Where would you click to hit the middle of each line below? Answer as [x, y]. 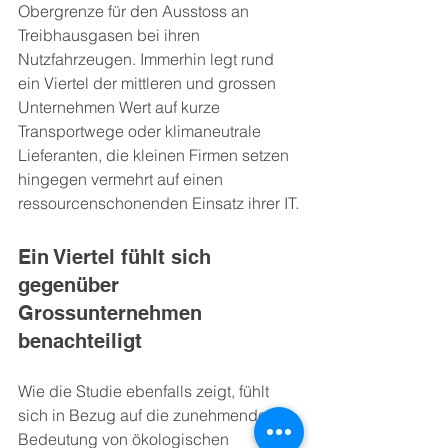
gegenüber [71, 285]
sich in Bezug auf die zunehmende [144, 415]
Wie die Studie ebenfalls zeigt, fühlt [145, 391]
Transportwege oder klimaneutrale [141, 131]
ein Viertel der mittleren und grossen [149, 83]
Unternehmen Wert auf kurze [121, 107]
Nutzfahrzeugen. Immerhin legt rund [148, 59]
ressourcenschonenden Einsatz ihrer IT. [158, 203]
